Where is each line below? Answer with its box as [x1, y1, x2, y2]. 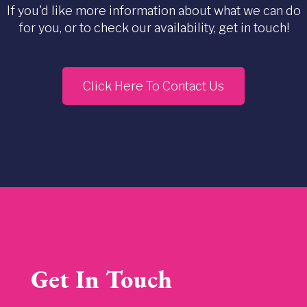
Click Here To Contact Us [83, 78, 224, 93]
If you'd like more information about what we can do [6, 3, 301, 18]
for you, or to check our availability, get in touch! [18, 20, 289, 35]
